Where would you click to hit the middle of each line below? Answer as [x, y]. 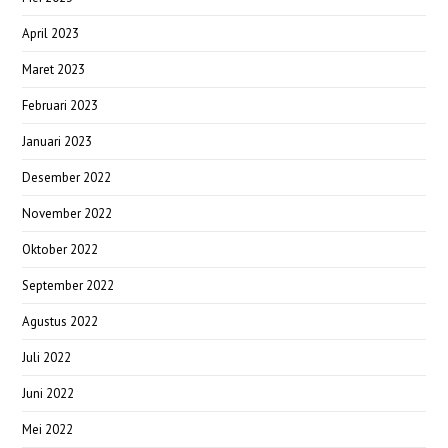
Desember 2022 [67, 177]
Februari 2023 [60, 105]
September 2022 [68, 285]
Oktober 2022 [60, 249]
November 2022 [67, 213]
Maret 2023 [54, 69]
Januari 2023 [57, 141]
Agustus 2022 [60, 321]
